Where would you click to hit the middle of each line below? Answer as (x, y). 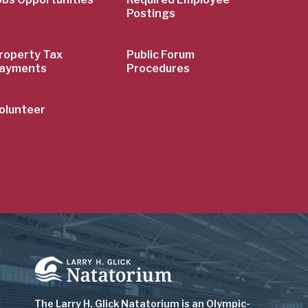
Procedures (158, 68)
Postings (151, 13)
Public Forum (161, 54)
